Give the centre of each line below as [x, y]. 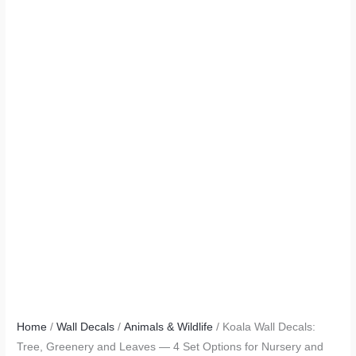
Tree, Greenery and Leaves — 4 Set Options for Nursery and [170, 346]
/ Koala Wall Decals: [265, 327]
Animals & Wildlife [169, 327]
